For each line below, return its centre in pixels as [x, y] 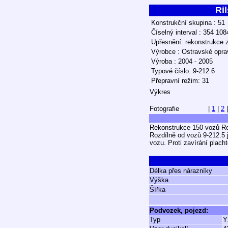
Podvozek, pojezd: [179, 210]
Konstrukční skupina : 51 [188, 23]
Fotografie [164, 109]
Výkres [160, 92]
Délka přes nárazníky [181, 171]
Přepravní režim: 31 [180, 81]
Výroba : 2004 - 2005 [182, 61]
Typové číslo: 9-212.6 [183, 71]
